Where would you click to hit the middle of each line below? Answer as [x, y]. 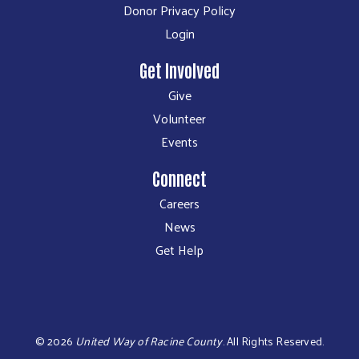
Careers [179, 203]
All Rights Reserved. [274, 341]
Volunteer [179, 118]
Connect [179, 177]
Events [179, 141]
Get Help [179, 249]
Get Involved [179, 69]
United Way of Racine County [149, 341]
